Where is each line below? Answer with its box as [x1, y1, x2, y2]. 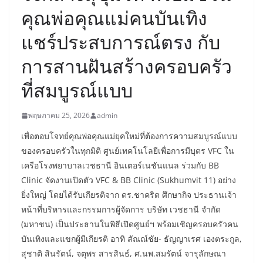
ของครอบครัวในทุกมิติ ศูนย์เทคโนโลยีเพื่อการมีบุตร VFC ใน [21, 145, 234, 157]
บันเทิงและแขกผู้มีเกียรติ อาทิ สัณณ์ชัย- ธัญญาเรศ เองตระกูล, [21, 233, 242, 245]
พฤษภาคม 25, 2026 [28, 110, 90, 121]
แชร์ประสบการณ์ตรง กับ [21, 29, 220, 55]
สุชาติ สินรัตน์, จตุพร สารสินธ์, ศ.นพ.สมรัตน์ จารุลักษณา [21, 248, 226, 259]
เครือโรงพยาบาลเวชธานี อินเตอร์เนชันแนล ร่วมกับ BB [21, 160, 219, 171]
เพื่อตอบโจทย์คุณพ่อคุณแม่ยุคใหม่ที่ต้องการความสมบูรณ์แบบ [21, 130, 237, 142]
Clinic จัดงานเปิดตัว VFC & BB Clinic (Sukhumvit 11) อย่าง [21, 174, 236, 186]
